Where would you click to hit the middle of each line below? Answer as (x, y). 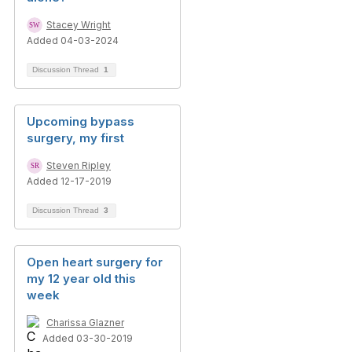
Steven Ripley (79, 165)
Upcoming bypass (81, 121)
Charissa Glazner (85, 323)
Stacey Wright (79, 25)
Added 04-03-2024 (73, 40)
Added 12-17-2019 (69, 181)
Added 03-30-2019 (88, 338)
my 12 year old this (81, 279)
